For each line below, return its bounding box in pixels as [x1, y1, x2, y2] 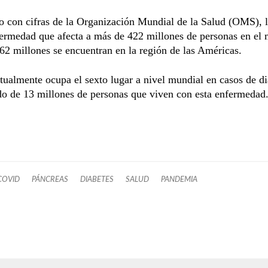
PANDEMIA [161, 175, 197, 183]
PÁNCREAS [32, 175, 68, 183]
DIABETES [80, 175, 114, 183]
